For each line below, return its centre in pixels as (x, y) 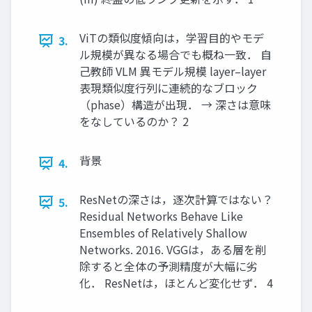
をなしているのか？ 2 (134, 122)
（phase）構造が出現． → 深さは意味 (175, 105)
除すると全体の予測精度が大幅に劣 (169, 266)
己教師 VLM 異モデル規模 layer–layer (173, 71)
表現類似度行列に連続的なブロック (169, 88)
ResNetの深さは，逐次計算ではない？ (176, 200)
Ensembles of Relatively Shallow (163, 233)
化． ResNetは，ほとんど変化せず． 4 (176, 283)
